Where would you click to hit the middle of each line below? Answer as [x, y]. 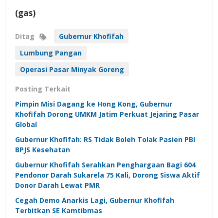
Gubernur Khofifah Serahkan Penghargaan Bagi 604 [105, 165]
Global [26, 125]
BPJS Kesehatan [43, 150]
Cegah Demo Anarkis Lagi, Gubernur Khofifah [95, 200]
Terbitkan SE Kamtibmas [59, 211]
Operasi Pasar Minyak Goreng [72, 70]
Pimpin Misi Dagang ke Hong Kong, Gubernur [94, 104]
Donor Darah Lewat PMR [57, 185]
